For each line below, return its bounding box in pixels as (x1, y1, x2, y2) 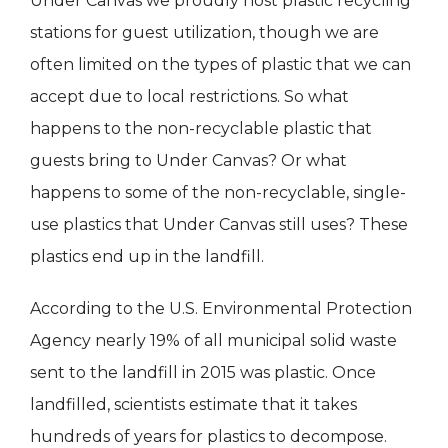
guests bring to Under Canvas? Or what (30, 151, 347, 171)
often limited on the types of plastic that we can (30, 55, 411, 75)
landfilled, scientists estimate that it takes (30, 395, 357, 415)
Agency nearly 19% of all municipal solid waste (30, 331, 397, 351)
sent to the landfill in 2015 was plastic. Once (30, 363, 376, 383)
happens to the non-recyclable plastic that (30, 119, 372, 139)
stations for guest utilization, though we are (30, 23, 379, 43)
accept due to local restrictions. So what (30, 87, 349, 107)
